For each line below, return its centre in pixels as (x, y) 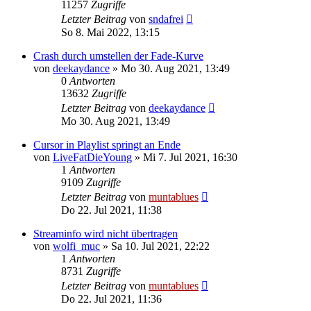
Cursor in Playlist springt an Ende (107, 145)
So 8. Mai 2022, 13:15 (110, 32)
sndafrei (166, 19)
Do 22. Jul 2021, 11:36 (111, 299)
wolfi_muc (76, 246)
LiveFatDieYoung (92, 157)
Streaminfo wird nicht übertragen (106, 234)
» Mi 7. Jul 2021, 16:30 (185, 157)
